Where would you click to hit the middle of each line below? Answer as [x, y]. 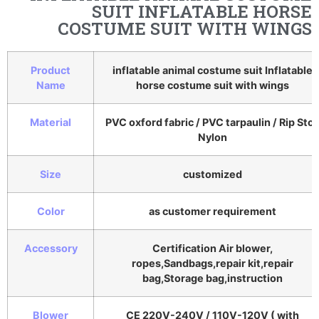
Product [51, 70]
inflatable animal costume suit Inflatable [213, 70]
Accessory [51, 249]
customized [213, 174]
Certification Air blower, [213, 249]
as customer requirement [213, 211]
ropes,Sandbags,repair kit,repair [213, 263]
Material [51, 122]
